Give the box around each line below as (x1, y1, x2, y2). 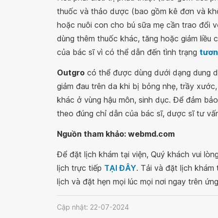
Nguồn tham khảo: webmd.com (57, 129, 175, 139)
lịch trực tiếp (57, 163, 104, 173)
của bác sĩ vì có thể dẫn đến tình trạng (57, 47, 200, 57)
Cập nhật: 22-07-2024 (57, 202, 129, 211)
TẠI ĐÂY (104, 163, 136, 173)
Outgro (57, 68, 85, 78)
